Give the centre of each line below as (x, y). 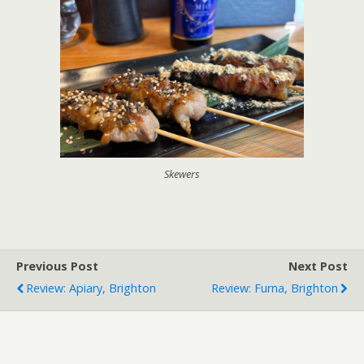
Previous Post (57, 266)
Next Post (318, 266)
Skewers (182, 173)
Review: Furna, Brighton (275, 288)
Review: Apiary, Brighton (91, 288)
